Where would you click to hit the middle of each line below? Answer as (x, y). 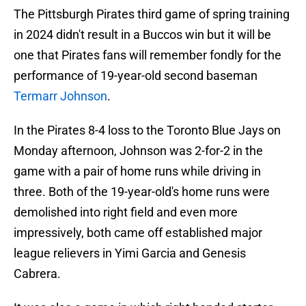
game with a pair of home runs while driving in (137, 171)
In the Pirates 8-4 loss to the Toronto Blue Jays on (147, 130)
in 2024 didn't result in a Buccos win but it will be (142, 35)
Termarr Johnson (60, 96)
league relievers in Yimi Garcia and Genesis (130, 253)
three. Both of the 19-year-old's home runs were (142, 192)
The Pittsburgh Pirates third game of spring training (152, 14)
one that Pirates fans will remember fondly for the (148, 55)
